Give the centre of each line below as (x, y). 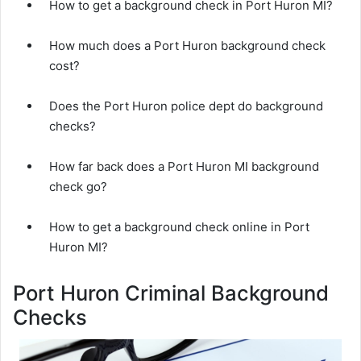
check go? (78, 186)
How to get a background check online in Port (179, 226)
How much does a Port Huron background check (187, 45)
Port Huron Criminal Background (171, 293)
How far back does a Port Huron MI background (184, 166)
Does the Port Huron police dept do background (186, 106)
